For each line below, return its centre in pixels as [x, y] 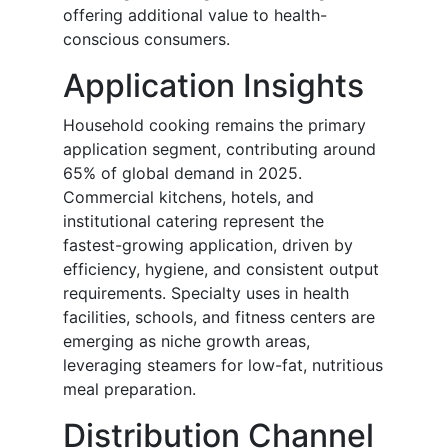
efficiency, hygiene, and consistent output [221, 269]
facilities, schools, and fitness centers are [219, 317]
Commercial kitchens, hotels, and [188, 197]
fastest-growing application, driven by [208, 245]
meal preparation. [129, 389]
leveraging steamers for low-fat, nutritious [223, 365]
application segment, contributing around [219, 149]
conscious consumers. [146, 39]
